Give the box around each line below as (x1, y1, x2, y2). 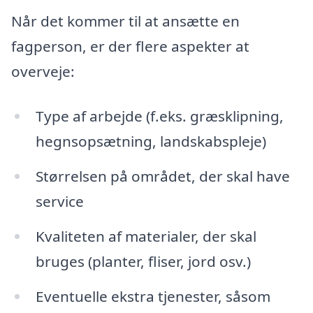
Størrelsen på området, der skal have (35, 166, 290, 187)
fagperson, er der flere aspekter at (11, 36, 249, 57)
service (35, 191, 84, 212)
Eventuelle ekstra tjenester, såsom (35, 286, 270, 306)
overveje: (11, 61, 75, 82)
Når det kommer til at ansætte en (11, 11, 240, 31)
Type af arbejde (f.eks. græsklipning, (35, 106, 284, 126)
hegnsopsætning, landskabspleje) (35, 131, 266, 152)
